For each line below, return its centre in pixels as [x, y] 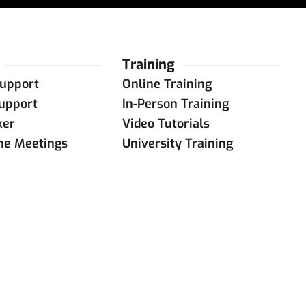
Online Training [167, 84]
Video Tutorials [166, 124]
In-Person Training [176, 104]
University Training [178, 143]
